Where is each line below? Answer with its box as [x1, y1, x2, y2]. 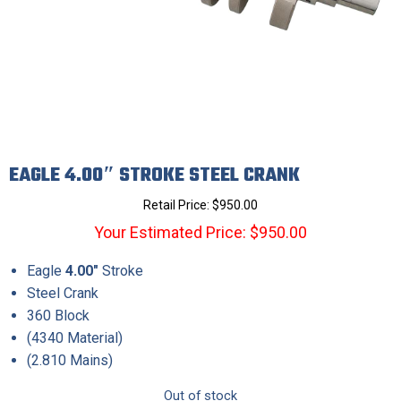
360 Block [27, 307, 90, 324]
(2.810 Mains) [27, 352, 113, 369]
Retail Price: [143, 198, 212, 212]
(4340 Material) [27, 329, 123, 346]
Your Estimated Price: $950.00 [94, 223, 307, 242]
